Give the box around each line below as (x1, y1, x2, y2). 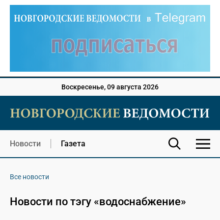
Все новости (10, 173, 49, 181)
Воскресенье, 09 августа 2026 (61, 83, 159, 91)
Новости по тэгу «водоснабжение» (10, 195, 186, 208)
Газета (61, 139, 85, 149)
